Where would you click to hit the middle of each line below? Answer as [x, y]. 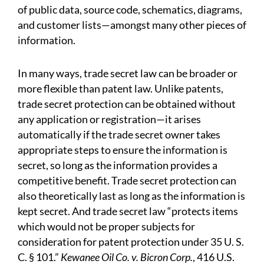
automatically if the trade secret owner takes [119, 135]
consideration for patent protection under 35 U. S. [131, 242]
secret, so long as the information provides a [118, 165]
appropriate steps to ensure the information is [123, 150]
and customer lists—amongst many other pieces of [132, 25]
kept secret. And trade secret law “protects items [128, 211]
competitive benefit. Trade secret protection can [127, 181]
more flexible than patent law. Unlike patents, [121, 89]
